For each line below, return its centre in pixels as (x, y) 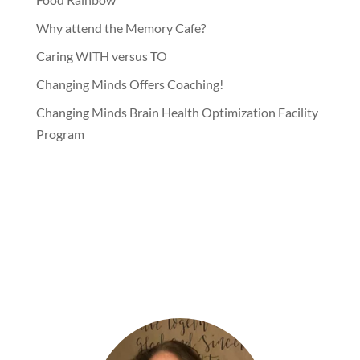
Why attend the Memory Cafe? (121, 28)
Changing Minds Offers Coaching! (129, 84)
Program (60, 134)
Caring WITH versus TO (101, 56)
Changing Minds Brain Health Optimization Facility (177, 112)
